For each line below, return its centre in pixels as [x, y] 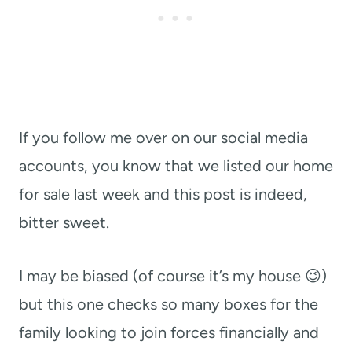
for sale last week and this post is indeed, [163, 194]
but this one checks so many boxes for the [169, 304]
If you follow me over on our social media [163, 138]
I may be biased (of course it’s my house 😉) [173, 276]
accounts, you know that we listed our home [176, 166]
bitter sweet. [64, 223]
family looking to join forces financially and [169, 333]
